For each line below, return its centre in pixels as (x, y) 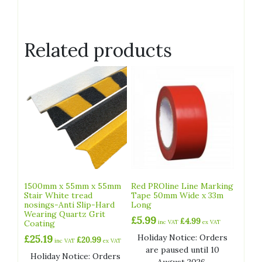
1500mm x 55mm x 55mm (73, 186)
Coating (39, 224)
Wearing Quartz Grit (65, 214)
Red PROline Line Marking (182, 186)
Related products (98, 50)
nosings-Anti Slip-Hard (69, 205)
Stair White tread (58, 196)
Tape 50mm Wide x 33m (177, 196)
